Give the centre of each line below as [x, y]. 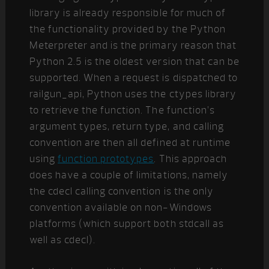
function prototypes [106, 159]
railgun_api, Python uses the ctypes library [133, 94]
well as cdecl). [62, 240]
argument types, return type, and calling [126, 126]
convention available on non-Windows [120, 207]
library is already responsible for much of [127, 13]
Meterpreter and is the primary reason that [133, 45]
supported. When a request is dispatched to [133, 78]
